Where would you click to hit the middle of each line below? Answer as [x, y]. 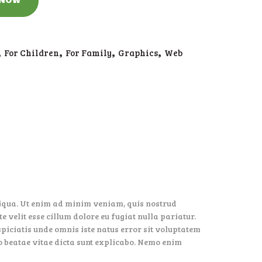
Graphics [138, 53]
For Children [32, 53]
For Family [89, 53]
